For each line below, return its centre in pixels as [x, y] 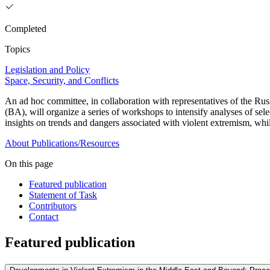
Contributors [53, 206]
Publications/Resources [75, 143]
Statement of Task [63, 195]
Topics [17, 49]
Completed [26, 29]
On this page [29, 164]
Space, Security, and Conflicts [62, 81]
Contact [44, 217]
